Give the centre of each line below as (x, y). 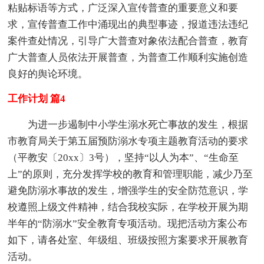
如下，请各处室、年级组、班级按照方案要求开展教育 (128, 240)
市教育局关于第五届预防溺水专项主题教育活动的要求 (128, 141)
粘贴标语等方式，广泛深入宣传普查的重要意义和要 (123, 8)
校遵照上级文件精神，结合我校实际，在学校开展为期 (128, 207)
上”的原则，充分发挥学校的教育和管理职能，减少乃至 (131, 174)
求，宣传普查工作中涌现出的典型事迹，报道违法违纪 (128, 24)
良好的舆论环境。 (48, 74)
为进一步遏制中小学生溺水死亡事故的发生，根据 (128, 124)
